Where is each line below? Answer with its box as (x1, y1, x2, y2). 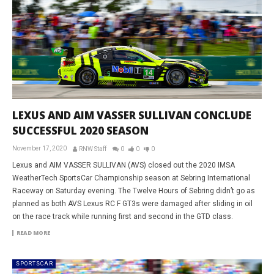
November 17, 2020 (12, 144, 67, 152)
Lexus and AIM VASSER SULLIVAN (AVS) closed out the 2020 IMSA (12, 160, 235, 169)
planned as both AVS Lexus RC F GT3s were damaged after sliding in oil (12, 199, 253, 208)
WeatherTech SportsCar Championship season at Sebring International (12, 173, 250, 182)
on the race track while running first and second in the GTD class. (12, 212, 233, 221)
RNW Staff (79, 145, 106, 152)
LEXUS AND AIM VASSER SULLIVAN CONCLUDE (12, 108, 251, 122)
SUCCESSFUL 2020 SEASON (12, 123, 149, 138)
